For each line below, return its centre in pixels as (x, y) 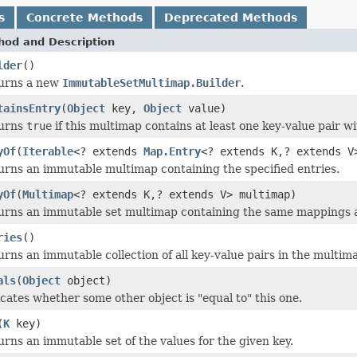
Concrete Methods (84, 17)
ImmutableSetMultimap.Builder (151, 82)
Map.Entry (172, 151)
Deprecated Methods (231, 17)
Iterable (48, 151)
